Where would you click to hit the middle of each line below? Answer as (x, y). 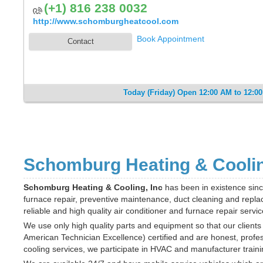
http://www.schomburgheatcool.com (106, 21)
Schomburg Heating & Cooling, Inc (93, 187)
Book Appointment (171, 39)
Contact (80, 41)
